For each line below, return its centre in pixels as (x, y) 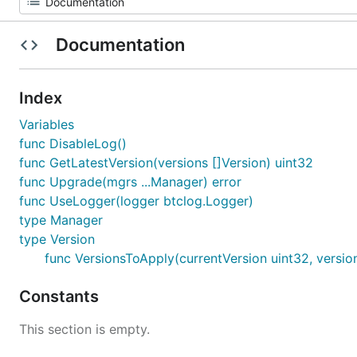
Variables (47, 124)
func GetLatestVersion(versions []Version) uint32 (166, 163)
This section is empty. (84, 329)
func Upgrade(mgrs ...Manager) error (130, 182)
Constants (61, 296)
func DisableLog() (73, 143)
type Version (57, 239)
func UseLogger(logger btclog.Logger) (136, 201)
